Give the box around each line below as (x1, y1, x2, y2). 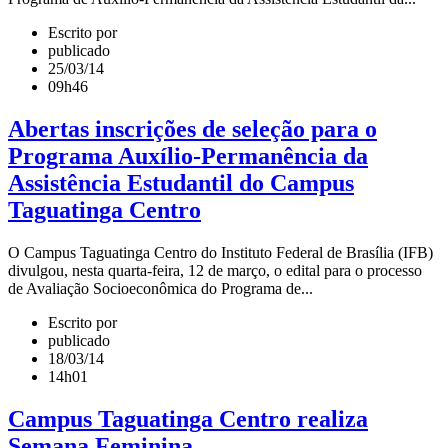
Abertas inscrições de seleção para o (8, 116, 377, 143)
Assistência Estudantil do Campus (8, 170, 354, 197)
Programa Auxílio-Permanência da (8, 143, 368, 170)
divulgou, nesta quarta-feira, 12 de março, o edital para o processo (8, 262, 422, 280)
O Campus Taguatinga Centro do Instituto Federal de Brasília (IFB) (8, 244, 433, 262)
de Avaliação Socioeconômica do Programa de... (8, 280, 313, 298)
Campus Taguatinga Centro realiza (8, 406, 368, 433)
